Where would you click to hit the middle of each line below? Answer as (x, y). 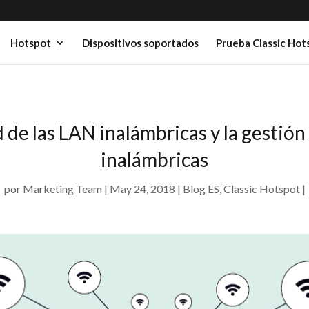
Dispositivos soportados (140, 43)
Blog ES (201, 188)
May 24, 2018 (142, 188)
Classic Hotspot (261, 188)
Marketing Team (62, 188)
